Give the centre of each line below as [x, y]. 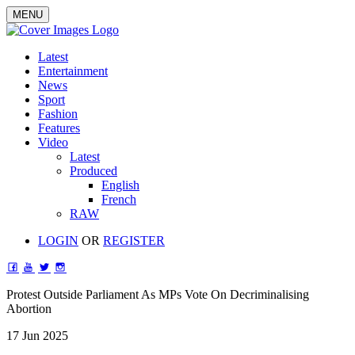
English [120, 185]
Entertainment [73, 71]
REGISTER [134, 240]
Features [59, 128]
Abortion [29, 309]
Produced [94, 171]
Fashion [58, 114]
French [119, 199]
